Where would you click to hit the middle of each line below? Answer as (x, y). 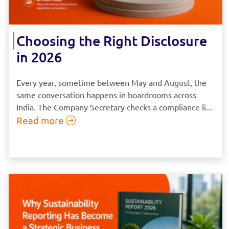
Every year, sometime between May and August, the (111, 82)
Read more (41, 120)
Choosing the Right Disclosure (112, 40)
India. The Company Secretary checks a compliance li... (114, 107)
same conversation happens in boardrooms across (106, 94)
